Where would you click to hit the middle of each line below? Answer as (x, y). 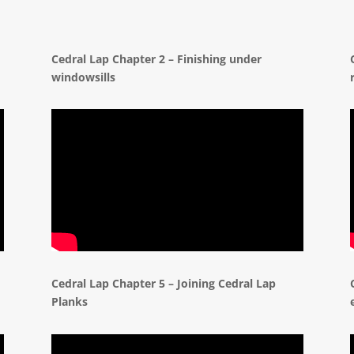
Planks (69, 302)
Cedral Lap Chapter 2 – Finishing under (156, 58)
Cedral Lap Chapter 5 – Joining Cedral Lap (163, 284)
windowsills (83, 77)
